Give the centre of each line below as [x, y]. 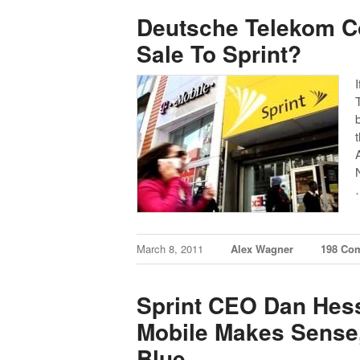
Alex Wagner [262, 249]
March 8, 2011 [172, 249]
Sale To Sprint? [219, 53]
